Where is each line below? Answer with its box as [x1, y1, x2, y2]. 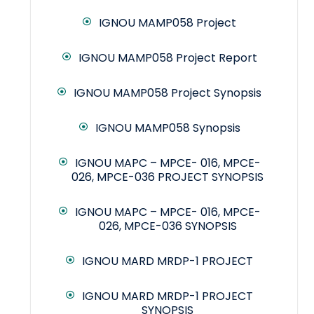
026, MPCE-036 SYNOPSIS [98, 218, 237, 235]
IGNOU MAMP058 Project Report [78, 50, 257, 67]
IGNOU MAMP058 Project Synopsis [74, 85, 261, 102]
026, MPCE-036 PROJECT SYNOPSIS [71, 169, 264, 186]
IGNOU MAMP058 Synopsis [95, 120, 240, 137]
